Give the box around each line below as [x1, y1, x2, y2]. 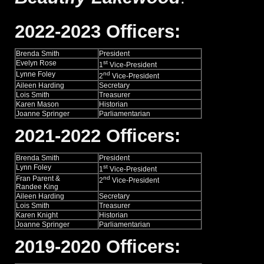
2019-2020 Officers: [15, 236, 180, 257]
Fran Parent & [16, 174, 60, 183]
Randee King [16, 182, 58, 191]
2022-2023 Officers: [15, 21, 180, 42]
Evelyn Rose [16, 58, 57, 67]
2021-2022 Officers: [15, 125, 180, 146]
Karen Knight [16, 210, 58, 219]
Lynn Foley [16, 163, 51, 171]
